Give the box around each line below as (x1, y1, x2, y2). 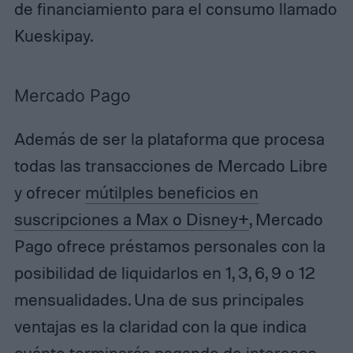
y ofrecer (13, 182, 85, 203)
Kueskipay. (13, 24, 93, 46)
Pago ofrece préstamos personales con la (13, 236, 325, 257)
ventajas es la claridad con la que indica (13, 316, 307, 337)
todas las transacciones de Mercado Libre (13, 155, 328, 176)
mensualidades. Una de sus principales (13, 289, 304, 310)
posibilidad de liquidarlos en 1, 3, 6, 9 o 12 (13, 262, 315, 284)
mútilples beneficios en (84, 182, 258, 203)
